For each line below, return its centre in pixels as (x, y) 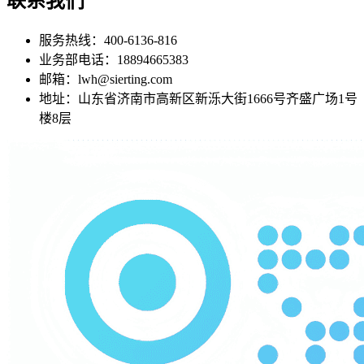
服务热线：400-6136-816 (108, 41)
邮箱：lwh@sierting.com (106, 80)
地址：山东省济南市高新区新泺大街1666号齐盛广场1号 (198, 99)
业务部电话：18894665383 (114, 60)
